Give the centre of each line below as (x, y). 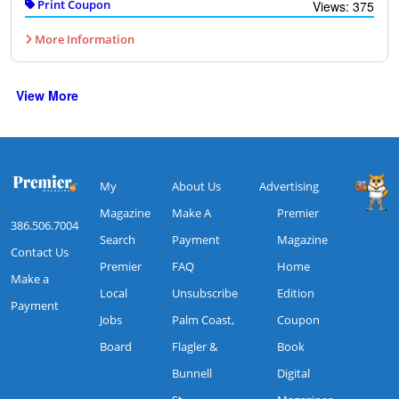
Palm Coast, (203, 320)
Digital (293, 374)
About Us (196, 187)
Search (118, 240)
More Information (83, 40)
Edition (296, 293)
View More (47, 96)
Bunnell (192, 374)
